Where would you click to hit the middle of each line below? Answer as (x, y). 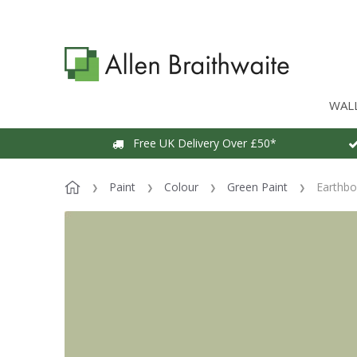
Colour (181, 186)
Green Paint (257, 186)
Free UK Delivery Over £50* (200, 143)
